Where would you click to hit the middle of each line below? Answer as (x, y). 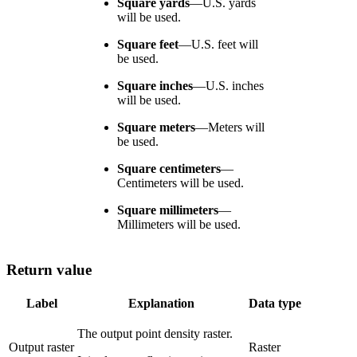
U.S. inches (235, 85)
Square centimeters (169, 168)
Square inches (155, 85)
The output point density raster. (155, 333)
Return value (49, 270)
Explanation (161, 303)
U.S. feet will (225, 44)
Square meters (156, 127)
